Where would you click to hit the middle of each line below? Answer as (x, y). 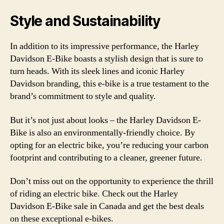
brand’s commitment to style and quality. (83, 96)
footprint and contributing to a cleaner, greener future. (106, 157)
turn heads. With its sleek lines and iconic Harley (97, 71)
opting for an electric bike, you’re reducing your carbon (109, 145)
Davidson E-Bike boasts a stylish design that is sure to (106, 59)
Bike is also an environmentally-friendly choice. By (102, 132)
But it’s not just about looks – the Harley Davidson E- (105, 120)
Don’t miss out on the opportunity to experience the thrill (112, 181)
